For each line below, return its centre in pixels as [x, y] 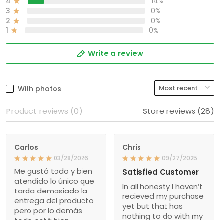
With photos [40, 89]
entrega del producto [54, 200]
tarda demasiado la [51, 191]
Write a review [115, 53]
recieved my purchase [163, 196]
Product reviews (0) [44, 111]
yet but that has [152, 206]
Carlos [26, 147]
